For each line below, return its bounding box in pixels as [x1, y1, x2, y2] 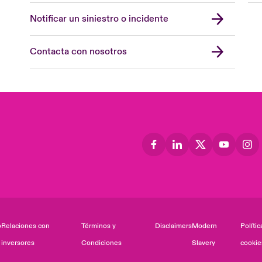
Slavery [192, 238, 215, 247]
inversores [1, 238, 35, 247]
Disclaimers [155, 221, 192, 230]
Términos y [81, 221, 116, 230]
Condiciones [81, 238, 122, 247]
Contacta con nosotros [30, 45, 127, 57]
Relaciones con [1, 221, 50, 230]
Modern [192, 221, 217, 230]
